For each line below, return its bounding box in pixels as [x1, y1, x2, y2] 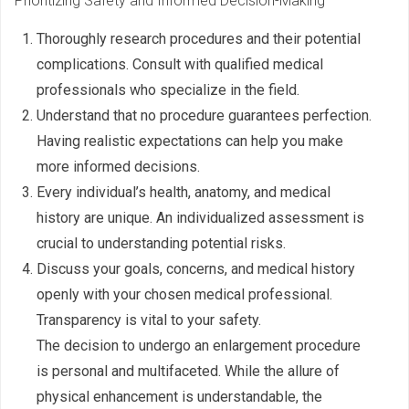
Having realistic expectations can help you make [37, 132, 343, 151]
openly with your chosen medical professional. [37, 286, 332, 304]
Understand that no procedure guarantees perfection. [37, 107, 372, 125]
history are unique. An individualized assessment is [37, 209, 364, 227]
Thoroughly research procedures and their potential [37, 30, 361, 48]
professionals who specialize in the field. [37, 81, 299, 100]
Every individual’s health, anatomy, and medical [37, 184, 330, 202]
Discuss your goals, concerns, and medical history [37, 260, 355, 278]
